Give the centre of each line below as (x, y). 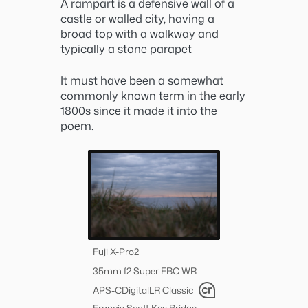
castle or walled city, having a (137, 18)
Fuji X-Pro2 (116, 251)
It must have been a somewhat (142, 80)
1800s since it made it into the (139, 110)
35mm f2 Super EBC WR (145, 270)
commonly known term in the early (153, 95)
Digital (135, 290)
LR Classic (171, 290)
